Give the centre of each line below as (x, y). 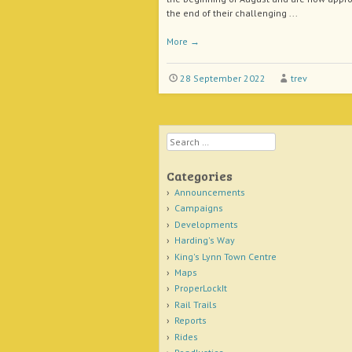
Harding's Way (204, 240)
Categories (200, 176)
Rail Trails (195, 304)
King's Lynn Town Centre (225, 256)
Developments (206, 224)
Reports (190, 321)
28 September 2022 (222, 78)
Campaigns (198, 208)
